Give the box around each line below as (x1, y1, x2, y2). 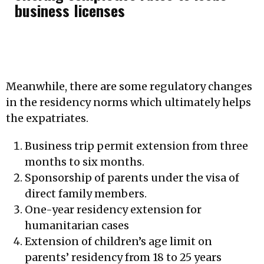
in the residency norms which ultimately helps (6, 95, 251, 109)
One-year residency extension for (24, 202, 202, 216)
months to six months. (24, 154, 144, 169)
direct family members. (24, 186, 147, 200)
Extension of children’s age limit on (24, 234, 212, 248)
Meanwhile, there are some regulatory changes (6, 79, 252, 93)
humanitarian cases (24, 218, 129, 232)
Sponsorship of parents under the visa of (24, 170, 239, 184)
